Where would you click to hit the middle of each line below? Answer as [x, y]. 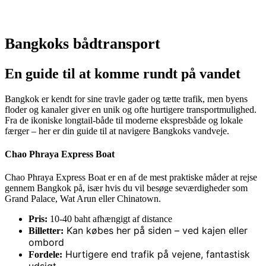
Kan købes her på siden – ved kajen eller [156, 231]
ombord [46, 243]
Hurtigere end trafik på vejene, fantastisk [156, 254]
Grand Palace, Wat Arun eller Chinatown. [83, 199]
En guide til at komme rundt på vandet [123, 73]
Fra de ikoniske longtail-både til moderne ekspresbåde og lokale [124, 120]
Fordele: [45, 255]
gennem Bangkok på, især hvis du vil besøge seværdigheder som [126, 188]
